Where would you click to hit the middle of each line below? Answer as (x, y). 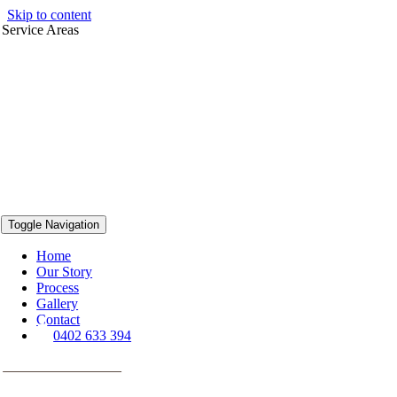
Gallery (58, 304)
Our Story (65, 272)
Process (58, 288)
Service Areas (41, 30)
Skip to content (49, 15)
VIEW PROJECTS (62, 366)
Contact (58, 319)
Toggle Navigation (54, 225)
